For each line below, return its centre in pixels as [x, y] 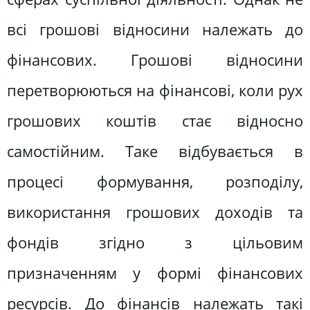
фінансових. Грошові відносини [155, 60]
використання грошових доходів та [155, 212]
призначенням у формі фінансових [155, 273]
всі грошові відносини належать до [155, 30]
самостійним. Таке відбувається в [155, 152]
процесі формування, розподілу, [155, 182]
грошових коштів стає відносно [155, 121]
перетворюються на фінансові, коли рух [155, 91]
